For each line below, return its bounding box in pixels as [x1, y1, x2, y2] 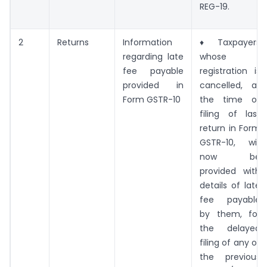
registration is [200, 65, 260, 77]
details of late [200, 179, 260, 192]
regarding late [123, 51, 184, 63]
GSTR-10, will [200, 136, 260, 149]
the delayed [200, 222, 260, 235]
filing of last [200, 108, 260, 120]
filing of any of [200, 237, 260, 249]
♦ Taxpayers [200, 36, 260, 49]
